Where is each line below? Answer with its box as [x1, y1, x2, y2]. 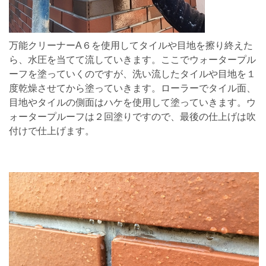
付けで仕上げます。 [8, 125, 94, 136]
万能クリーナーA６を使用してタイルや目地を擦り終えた [8, 40, 253, 50]
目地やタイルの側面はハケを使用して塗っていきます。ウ [8, 97, 256, 107]
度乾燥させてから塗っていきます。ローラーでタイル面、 [8, 83, 256, 93]
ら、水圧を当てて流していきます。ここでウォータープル [8, 54, 256, 65]
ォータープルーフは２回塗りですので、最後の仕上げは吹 [8, 111, 256, 122]
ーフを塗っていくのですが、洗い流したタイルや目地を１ [8, 68, 256, 79]
